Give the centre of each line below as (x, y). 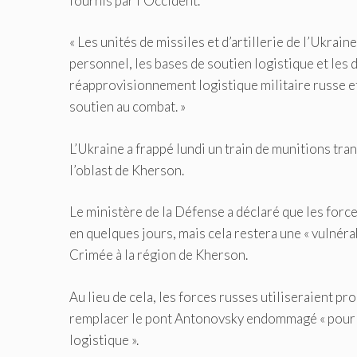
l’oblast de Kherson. (127, 170)
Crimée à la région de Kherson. (159, 255)
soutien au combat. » (127, 107)
